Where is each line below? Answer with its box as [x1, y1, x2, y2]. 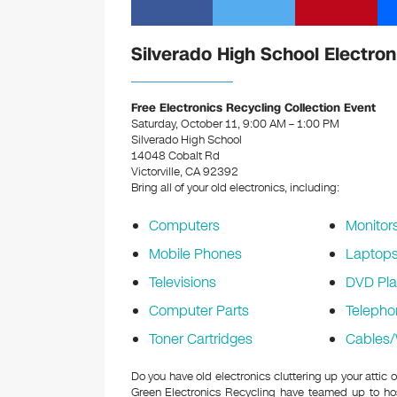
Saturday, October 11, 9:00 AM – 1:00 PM [130, 116, 339, 132]
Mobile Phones [148, 244, 242, 264]
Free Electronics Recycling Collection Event [130, 100, 376, 116]
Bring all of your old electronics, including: [130, 180, 339, 196]
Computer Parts [148, 300, 249, 321]
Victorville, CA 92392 [130, 164, 238, 180]
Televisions [148, 272, 216, 292]
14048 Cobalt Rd [130, 148, 220, 164]
